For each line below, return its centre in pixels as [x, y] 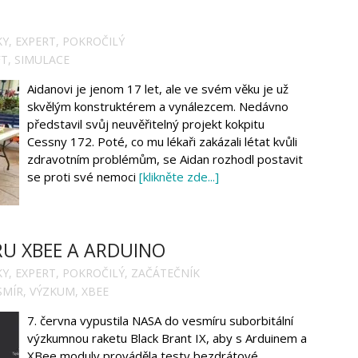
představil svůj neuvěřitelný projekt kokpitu [146, 124]
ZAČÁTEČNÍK [165, 273]
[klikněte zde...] [179, 177]
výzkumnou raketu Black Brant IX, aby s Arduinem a [167, 338]
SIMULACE [42, 60]
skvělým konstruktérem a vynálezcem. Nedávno [158, 107]
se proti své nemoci [83, 177]
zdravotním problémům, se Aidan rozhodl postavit [165, 159]
